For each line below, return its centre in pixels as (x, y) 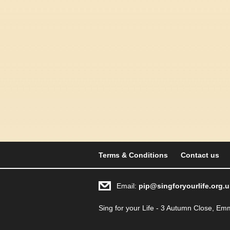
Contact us (200, 155)
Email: (128, 186)
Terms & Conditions (133, 155)
